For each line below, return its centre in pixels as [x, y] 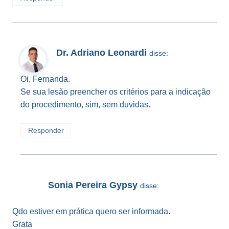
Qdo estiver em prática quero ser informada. [91, 212]
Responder [46, 131]
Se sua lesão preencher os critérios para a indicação [116, 92]
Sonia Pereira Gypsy [93, 185]
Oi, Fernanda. [45, 79]
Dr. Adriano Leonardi [101, 53]
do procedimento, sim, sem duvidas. [85, 105]
